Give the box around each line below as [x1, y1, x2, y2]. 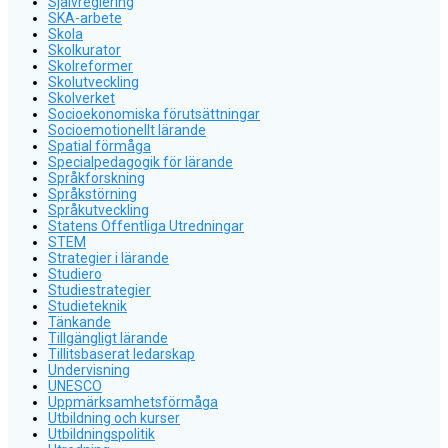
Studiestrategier [48, 281, 151, 298]
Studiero [48, 265, 102, 282]
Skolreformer [48, 57, 133, 74]
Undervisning [48, 361, 130, 378]
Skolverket [48, 89, 115, 106]
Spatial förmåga [48, 137, 151, 154]
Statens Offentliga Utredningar [48, 217, 244, 234]
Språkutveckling [48, 201, 149, 218]
